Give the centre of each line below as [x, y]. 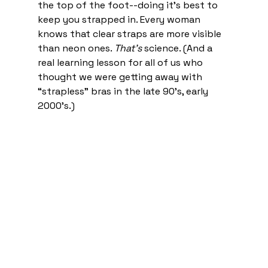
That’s [128, 48]
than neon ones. [76, 48]
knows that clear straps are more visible [130, 34]
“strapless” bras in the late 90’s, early [124, 92]
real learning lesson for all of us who [121, 63]
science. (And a [178, 48]
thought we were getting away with [121, 77]
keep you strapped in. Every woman [120, 20]
